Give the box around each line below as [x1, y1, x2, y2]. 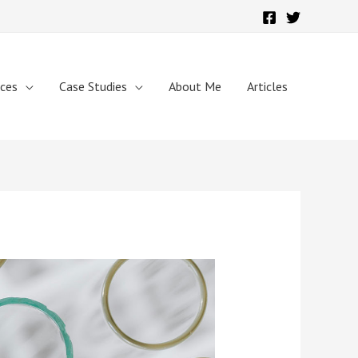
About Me [169, 78, 221, 94]
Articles [247, 78, 288, 94]
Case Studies [59, 78, 127, 94]
